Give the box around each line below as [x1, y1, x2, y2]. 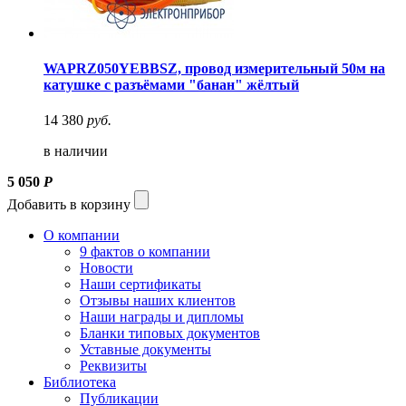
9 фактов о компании [80, 244, 210, 260]
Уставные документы [80, 342, 211, 358]
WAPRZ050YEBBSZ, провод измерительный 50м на [43, 61, 385, 77]
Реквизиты [80, 358, 147, 374]
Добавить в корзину [7, 197, 130, 213]
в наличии [43, 143, 108, 159]
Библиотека [43, 374, 116, 391]
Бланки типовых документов [80, 325, 260, 342]
